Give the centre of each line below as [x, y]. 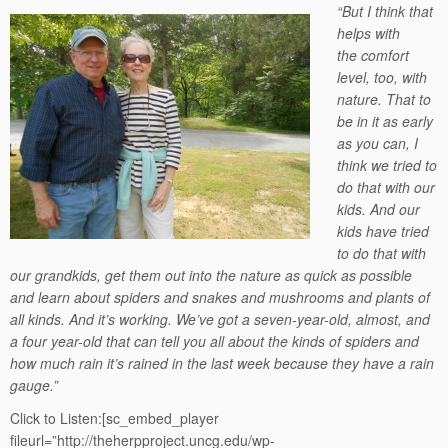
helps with [369, 33]
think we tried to [387, 165]
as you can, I [378, 143]
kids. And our [379, 209]
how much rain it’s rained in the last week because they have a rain [222, 363]
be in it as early [385, 121]
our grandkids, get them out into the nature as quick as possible [211, 275]
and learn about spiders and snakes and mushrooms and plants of [220, 297]
